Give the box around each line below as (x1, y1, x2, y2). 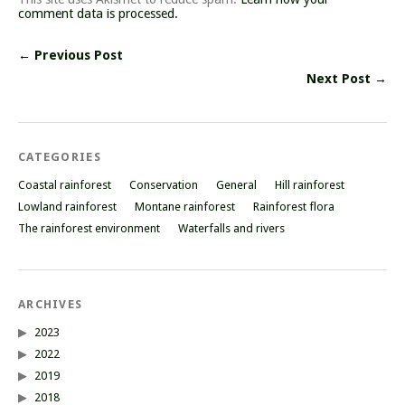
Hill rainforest (275, 178, 344, 193)
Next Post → (306, 71, 387, 87)
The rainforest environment (18, 221, 160, 236)
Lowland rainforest (18, 200, 117, 214)
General (216, 178, 257, 193)
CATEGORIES (18, 150, 101, 165)
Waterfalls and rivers (178, 221, 285, 236)
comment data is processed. (18, 6, 178, 22)
